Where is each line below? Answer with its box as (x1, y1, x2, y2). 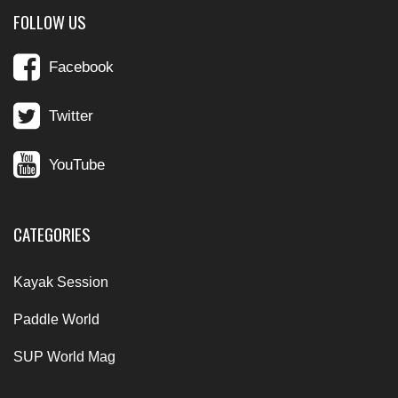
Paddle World (13, 311, 99, 327)
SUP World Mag (13, 348, 115, 364)
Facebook (49, 58, 114, 76)
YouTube (49, 155, 105, 173)
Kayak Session (13, 274, 108, 290)
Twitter (49, 107, 93, 124)
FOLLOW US (13, 8, 86, 35)
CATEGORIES (13, 220, 91, 247)
